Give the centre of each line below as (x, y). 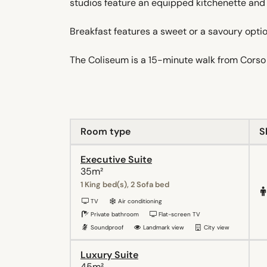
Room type (105, 131)
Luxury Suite (109, 254)
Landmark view (163, 227)
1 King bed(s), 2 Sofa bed (125, 184)
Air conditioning (139, 201)
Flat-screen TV (178, 214)
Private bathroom (114, 214)
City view (216, 227)
